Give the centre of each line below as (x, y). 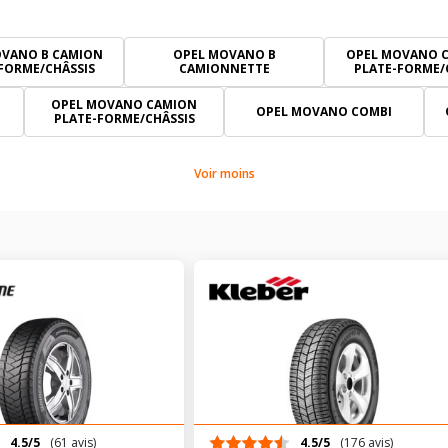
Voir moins (224, 173)
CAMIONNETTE (224, 68)
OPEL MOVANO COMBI (324, 111)
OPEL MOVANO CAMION (124, 104)
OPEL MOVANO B (224, 54)
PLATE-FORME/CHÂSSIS (124, 118)
